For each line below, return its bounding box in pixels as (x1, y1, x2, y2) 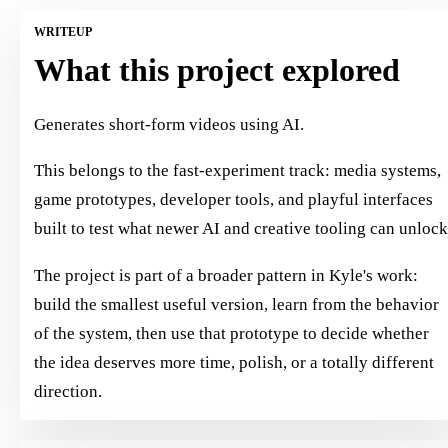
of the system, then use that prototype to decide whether (34, 323, 430, 343)
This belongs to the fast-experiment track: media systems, (34, 161, 442, 181)
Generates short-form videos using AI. (34, 114, 305, 134)
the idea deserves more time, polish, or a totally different (34, 352, 435, 372)
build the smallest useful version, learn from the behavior (34, 294, 440, 314)
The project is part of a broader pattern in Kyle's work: (34, 265, 419, 285)
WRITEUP (34, 24, 93, 39)
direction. (34, 381, 103, 401)
